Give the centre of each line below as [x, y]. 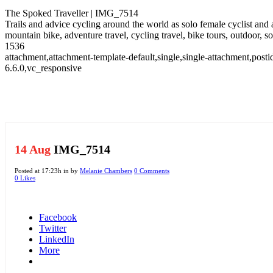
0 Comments [152, 170]
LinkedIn [57, 239]
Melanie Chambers [106, 170]
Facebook [58, 217]
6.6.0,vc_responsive [43, 68]
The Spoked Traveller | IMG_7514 [72, 13]
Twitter [53, 228]
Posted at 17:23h [38, 170]
